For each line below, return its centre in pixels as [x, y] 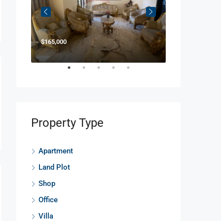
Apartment [56, 151]
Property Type [67, 123]
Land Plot [54, 167]
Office [48, 200]
